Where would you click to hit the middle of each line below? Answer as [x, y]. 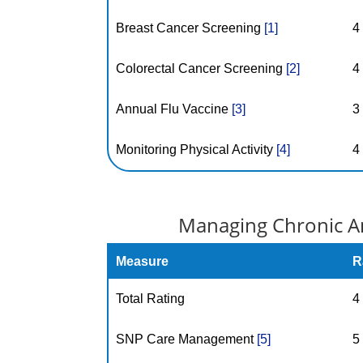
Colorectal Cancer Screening [201, 68]
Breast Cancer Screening [190, 28]
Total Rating [151, 299]
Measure [143, 261]
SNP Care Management [187, 339]
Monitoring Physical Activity [196, 149]
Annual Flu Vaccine [174, 109]
